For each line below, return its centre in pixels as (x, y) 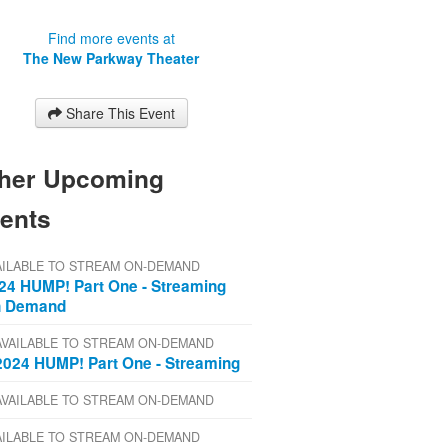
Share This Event (120, 113)
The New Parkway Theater (111, 58)
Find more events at (111, 38)
